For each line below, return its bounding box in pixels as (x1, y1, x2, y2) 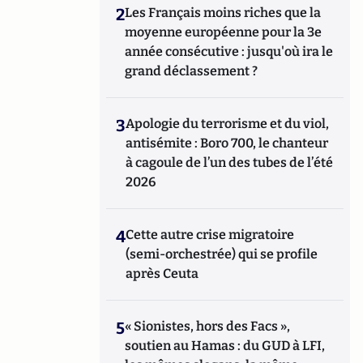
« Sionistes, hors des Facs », (125, 318, 291, 334)
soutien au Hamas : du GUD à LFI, (125, 338, 326, 353)
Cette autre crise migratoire (126, 227, 295, 242)
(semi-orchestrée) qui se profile (126, 246, 318, 262)
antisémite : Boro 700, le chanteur (126, 135, 329, 151)
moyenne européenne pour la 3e (125, 24, 322, 40)
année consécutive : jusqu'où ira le (125, 44, 334, 59)
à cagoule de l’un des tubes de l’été (126, 155, 334, 170)
